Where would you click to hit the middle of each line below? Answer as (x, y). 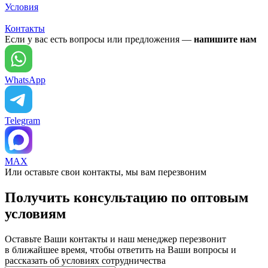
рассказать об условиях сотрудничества (85, 261)
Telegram (22, 121)
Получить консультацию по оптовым (127, 198)
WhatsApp (25, 80)
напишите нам (225, 39)
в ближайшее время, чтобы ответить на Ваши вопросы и (121, 250)
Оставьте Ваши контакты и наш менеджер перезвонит (115, 239)
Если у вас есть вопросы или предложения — (99, 39)
